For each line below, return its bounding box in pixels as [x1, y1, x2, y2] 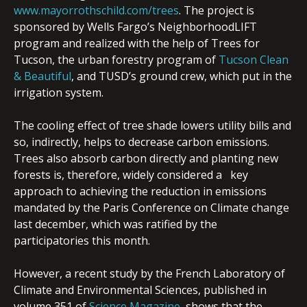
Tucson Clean [219, 52, 288, 67]
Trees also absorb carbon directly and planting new [14, 151, 278, 166]
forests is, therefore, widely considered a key [14, 167, 248, 182]
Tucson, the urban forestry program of [14, 52, 219, 67]
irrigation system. [14, 85, 103, 100]
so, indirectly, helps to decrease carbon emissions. [14, 134, 269, 149]
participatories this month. [14, 233, 150, 248]
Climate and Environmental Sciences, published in [14, 282, 267, 297]
